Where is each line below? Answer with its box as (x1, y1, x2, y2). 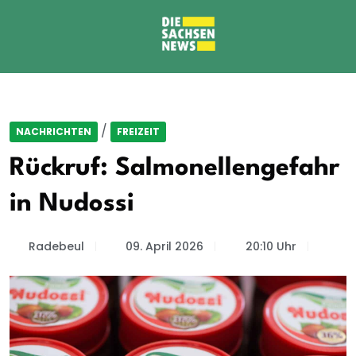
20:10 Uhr (245, 238, 296, 254)
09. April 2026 (126, 238, 203, 254)
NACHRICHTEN (16, 125, 91, 138)
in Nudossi (10, 192, 134, 216)
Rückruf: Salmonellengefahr (10, 156, 339, 180)
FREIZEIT (117, 125, 160, 138)
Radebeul (28, 238, 84, 254)
